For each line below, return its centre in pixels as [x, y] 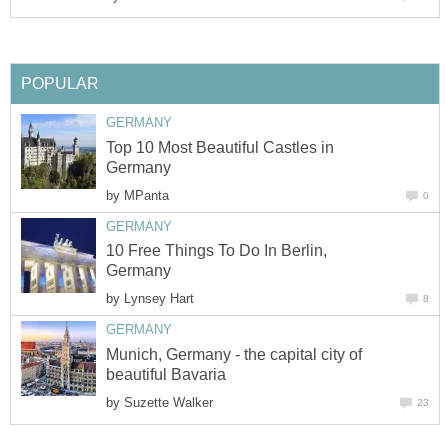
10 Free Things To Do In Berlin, [216, 251]
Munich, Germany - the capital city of [234, 354]
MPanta [146, 195]
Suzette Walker [168, 402]
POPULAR [60, 84]
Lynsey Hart [159, 299]
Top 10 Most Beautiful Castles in [220, 147]
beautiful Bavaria [166, 374]
